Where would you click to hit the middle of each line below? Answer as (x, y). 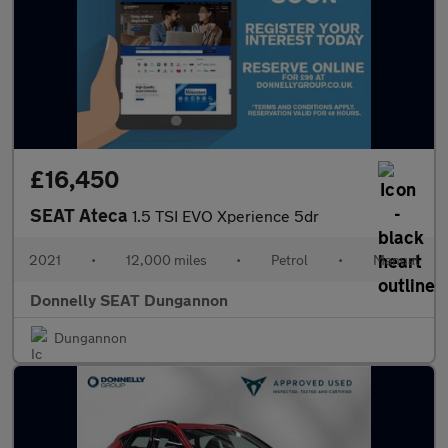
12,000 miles (166, 259)
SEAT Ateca (81, 215)
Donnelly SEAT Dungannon (129, 299)
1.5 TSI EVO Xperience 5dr (225, 215)
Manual (395, 259)
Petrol (290, 259)
